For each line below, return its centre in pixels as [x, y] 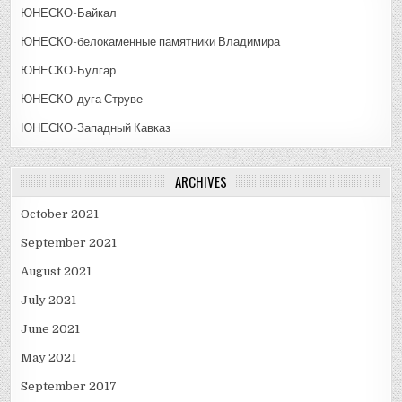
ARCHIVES [201, 182]
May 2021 [49, 358]
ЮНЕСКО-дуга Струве [82, 100]
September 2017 [69, 387]
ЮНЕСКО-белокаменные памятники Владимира [151, 42]
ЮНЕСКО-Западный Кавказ [96, 128]
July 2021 [49, 301]
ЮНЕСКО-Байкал [69, 13]
